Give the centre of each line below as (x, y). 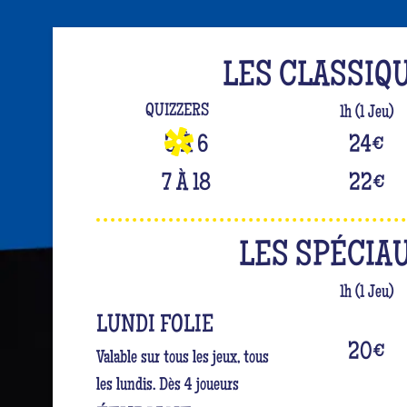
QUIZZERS (178, 111)
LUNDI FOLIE (154, 326)
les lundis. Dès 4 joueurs (167, 386)
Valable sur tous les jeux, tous (182, 358)
